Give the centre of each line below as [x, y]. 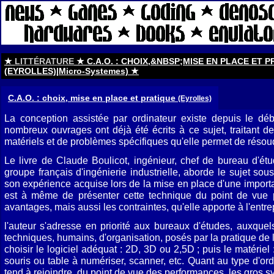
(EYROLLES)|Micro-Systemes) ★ [72, 71]
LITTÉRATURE [44, 61]
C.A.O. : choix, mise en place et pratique [93, 98]
